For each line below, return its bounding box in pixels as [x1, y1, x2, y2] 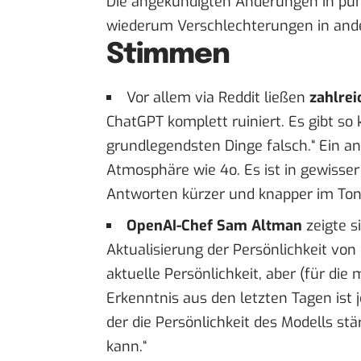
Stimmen [106, 40, 230, 70]
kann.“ [106, 337, 147, 357]
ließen [260, 88, 309, 108]
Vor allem [127, 88, 195, 108]
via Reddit [195, 88, 260, 108]
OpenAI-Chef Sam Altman [127, 216, 302, 236]
